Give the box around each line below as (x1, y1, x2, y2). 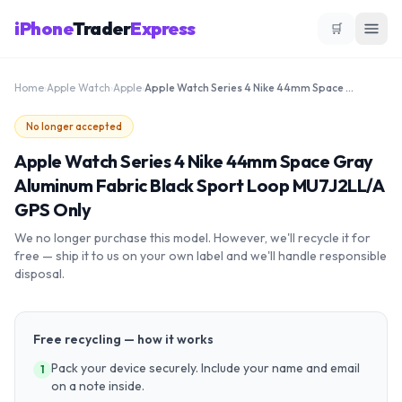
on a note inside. (51, 378, 144, 394)
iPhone (14, 17, 73, 39)
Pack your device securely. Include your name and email (51, 360, 360, 376)
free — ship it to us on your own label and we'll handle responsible (14, 248, 387, 264)
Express (130, 17, 196, 39)
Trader (73, 17, 130, 39)
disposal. (14, 266, 65, 282)
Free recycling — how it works (33, 331, 214, 347)
